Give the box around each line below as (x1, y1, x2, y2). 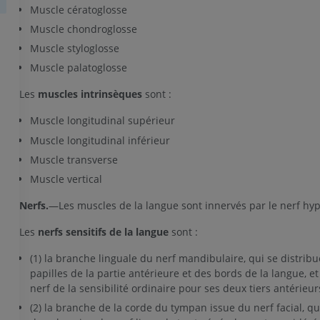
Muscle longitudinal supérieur (29, 114, 175, 128)
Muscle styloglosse (29, 41, 119, 56)
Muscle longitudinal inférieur (29, 133, 170, 147)
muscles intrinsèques (37, 87, 142, 101)
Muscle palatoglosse (29, 61, 127, 75)
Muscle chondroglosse (29, 22, 137, 36)
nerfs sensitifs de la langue (37, 224, 169, 239)
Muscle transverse (29, 152, 118, 166)
